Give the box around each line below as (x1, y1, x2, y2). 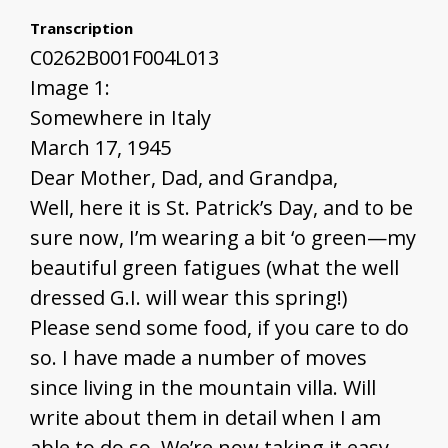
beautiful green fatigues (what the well (30, 254, 399, 282)
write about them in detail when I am (30, 404, 381, 432)
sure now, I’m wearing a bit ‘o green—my (30, 224, 416, 252)
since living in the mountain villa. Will (30, 374, 376, 402)
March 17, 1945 (30, 134, 171, 162)
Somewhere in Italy (30, 104, 211, 132)
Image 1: (30, 74, 110, 102)
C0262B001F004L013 (30, 44, 219, 72)
